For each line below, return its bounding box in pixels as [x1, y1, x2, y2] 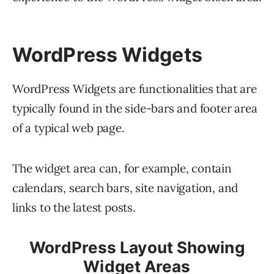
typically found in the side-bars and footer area [12, 101, 257, 116]
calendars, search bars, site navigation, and [12, 180, 239, 196]
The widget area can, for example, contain [12, 161, 232, 176]
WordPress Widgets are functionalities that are [12, 81, 257, 97]
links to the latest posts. [12, 200, 136, 215]
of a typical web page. [12, 120, 125, 136]
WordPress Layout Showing [29, 238, 245, 257]
